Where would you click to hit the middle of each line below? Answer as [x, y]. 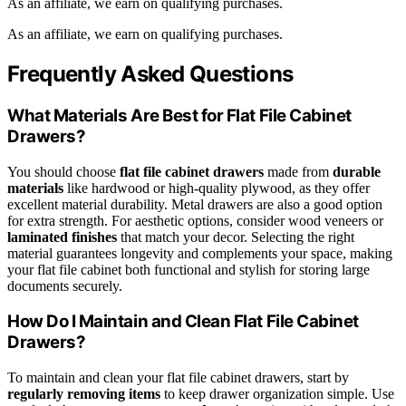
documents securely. [65, 285]
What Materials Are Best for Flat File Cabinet [179, 115]
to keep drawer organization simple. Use [277, 394]
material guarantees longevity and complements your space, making [200, 253]
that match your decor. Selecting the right [236, 237]
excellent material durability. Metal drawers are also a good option [195, 204]
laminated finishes [62, 237]
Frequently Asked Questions [150, 74]
